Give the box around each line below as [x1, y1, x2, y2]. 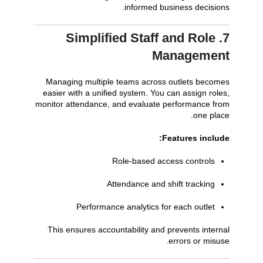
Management [152, 48, 230, 63]
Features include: [162, 133, 230, 143]
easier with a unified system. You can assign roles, [43, 88, 230, 98]
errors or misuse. [168, 236, 230, 246]
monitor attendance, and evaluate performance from [35, 99, 230, 109]
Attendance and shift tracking [107, 179, 215, 189]
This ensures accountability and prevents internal [48, 225, 230, 235]
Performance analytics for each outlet [76, 202, 215, 212]
